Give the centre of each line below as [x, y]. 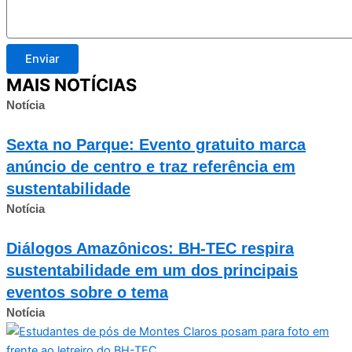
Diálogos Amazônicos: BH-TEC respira [150, 248]
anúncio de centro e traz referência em [151, 166]
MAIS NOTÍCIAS [71, 84]
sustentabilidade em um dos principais [152, 270]
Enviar [42, 59]
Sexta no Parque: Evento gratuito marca [156, 144]
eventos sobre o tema [87, 292]
